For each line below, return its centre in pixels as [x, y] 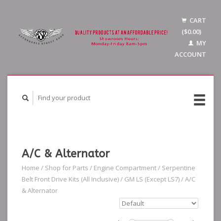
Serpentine [179, 168]
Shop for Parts [67, 168]
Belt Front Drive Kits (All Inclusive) [70, 179]
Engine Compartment [125, 168]
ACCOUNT [190, 54]
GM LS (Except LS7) [152, 179]
